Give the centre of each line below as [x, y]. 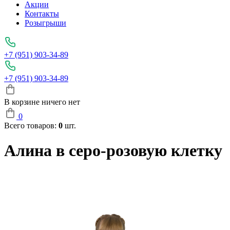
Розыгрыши [45, 23]
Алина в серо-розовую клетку [113, 151]
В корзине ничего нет [42, 102]
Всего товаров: [31, 126]
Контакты [42, 14]
